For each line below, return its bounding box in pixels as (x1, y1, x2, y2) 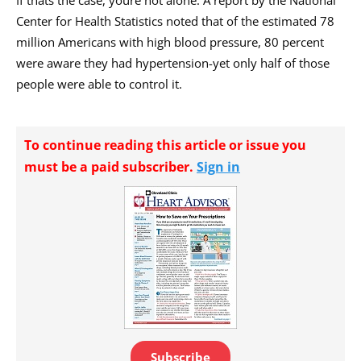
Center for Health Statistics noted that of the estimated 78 (16, 12, 334, 29)
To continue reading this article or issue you (24, 135, 306, 154)
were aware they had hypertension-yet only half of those (16, 54, 330, 71)
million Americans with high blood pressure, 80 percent (16, 33, 324, 50)
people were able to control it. (16, 75, 182, 92)
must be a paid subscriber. (24, 157, 197, 176)
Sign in (197, 157, 240, 176)
